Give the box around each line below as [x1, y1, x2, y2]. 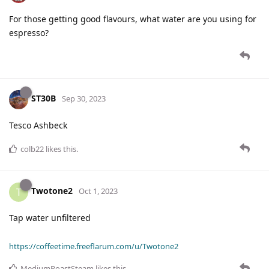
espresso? [9, 26, 49, 38]
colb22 [20, 143, 44, 154]
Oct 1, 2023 [79, 186, 118, 197]
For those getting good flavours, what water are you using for [9, 13, 256, 25]
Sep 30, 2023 [62, 93, 106, 104]
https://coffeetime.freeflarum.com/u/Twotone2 [9, 240, 178, 252]
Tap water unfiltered [9, 211, 91, 223]
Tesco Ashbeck [9, 119, 67, 131]
